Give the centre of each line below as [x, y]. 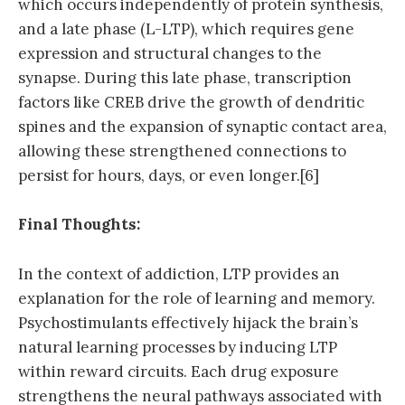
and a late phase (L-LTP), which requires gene [186, 29]
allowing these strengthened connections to [182, 151]
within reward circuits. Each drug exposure [179, 371]
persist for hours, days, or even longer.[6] [169, 176]
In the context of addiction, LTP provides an [179, 273]
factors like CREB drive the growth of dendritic [191, 103]
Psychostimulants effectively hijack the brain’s [188, 322]
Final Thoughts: [79, 225]
